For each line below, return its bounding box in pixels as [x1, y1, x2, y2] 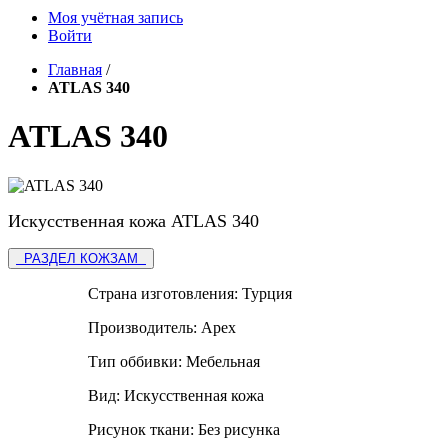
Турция [242, 284, 292, 302]
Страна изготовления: [88, 284, 242, 302]
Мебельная [186, 352, 260, 370]
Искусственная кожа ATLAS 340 [8, 210, 259, 231]
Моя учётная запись [48, 9, 183, 26]
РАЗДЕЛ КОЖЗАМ [16, 250, 146, 266]
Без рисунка [198, 420, 280, 438]
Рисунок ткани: [88, 420, 198, 438]
